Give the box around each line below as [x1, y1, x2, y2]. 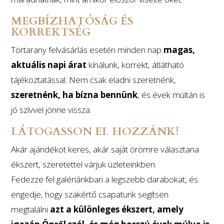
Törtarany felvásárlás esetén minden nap [11, 44, 164, 55]
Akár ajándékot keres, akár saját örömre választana [11, 143, 199, 155]
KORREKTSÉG [11, 24, 91, 39]
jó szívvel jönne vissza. [11, 104, 92, 115]
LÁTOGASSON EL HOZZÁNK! [11, 124, 179, 139]
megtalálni [11, 203, 50, 215]
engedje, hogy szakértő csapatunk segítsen [11, 188, 169, 200]
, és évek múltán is [137, 89, 205, 100]
